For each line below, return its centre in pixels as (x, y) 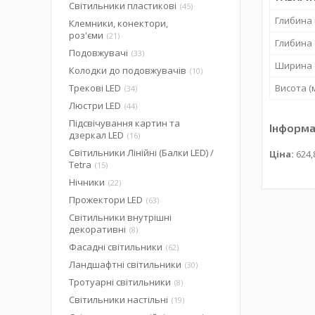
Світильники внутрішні (120, 217)
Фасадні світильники (116, 247)
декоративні (97, 229)
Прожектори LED (106, 200)
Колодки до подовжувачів (128, 70)
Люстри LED (95, 105)
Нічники (87, 182)
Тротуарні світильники (120, 282)
